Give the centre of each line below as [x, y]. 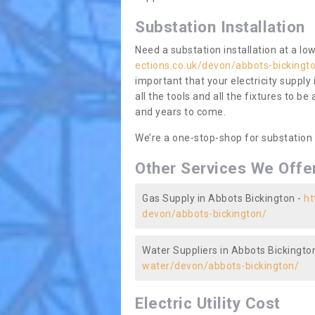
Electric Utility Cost [208, 303]
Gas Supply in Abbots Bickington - [223, 198]
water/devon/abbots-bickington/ [220, 266]
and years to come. [180, 112]
